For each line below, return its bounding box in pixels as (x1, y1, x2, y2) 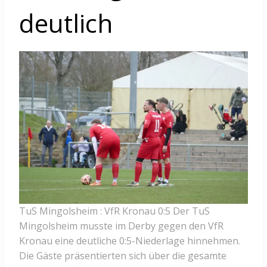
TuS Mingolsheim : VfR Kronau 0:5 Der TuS (19, 204, 210, 218)
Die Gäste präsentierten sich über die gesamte (19, 249, 226, 263)
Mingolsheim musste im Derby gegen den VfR (19, 219, 223, 233)
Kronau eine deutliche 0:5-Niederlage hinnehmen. (19, 234, 240, 248)
